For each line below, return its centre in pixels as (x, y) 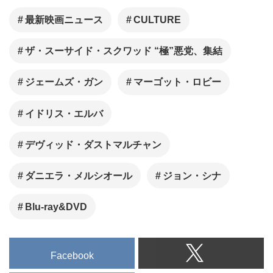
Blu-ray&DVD (56, 207)
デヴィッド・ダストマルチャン (94, 144)
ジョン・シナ (192, 175)
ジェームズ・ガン (64, 82)
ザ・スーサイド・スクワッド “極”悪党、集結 (124, 51)
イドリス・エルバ (64, 113)
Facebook (72, 256)
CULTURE (157, 20)
